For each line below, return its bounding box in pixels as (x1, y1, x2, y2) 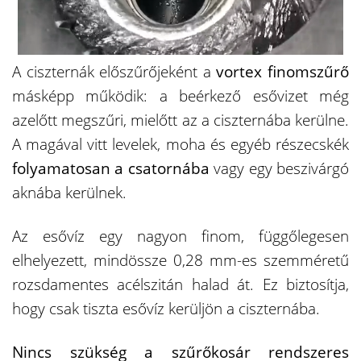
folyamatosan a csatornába (12, 157, 210, 179)
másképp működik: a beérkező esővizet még (12, 85, 349, 106)
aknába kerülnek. (12, 181, 127, 203)
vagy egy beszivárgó (209, 157, 350, 179)
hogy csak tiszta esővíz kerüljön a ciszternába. (12, 297, 320, 319)
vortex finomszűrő (216, 60, 350, 82)
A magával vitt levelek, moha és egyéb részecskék (12, 133, 349, 155)
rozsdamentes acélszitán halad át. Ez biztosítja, (12, 273, 349, 295)
